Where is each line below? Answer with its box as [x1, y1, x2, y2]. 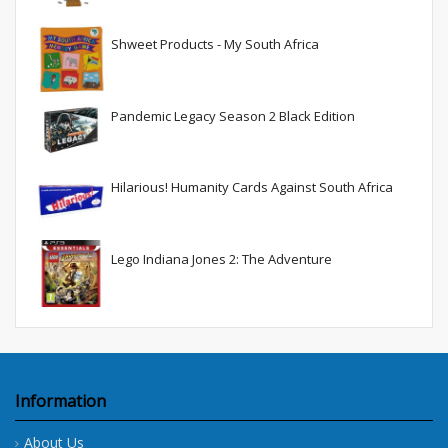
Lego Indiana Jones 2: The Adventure [111, 250, 332, 269]
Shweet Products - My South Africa [111, 35, 319, 54]
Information [15, 389, 106, 412]
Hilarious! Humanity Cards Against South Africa [111, 178, 393, 197]
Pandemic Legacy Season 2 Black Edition [111, 106, 355, 125]
